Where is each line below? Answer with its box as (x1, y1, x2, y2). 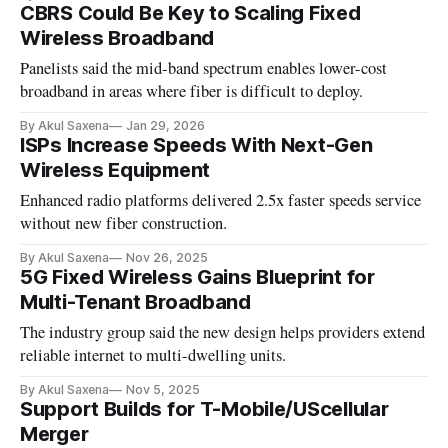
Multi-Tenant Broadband (20, 290, 251, 315)
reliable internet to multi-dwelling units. (20, 344, 287, 367)
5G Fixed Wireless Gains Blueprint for (20, 265, 375, 290)
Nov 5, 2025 (126, 382, 200, 398)
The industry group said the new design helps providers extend (20, 321, 426, 344)
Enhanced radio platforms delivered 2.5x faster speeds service (20, 189, 422, 212)
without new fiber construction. (20, 212, 228, 235)
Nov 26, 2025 (126, 250, 208, 266)
